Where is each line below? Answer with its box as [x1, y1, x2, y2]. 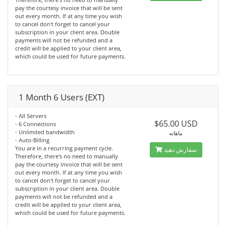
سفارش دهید [163, 145, 197, 154]
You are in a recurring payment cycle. [15, 144, 113, 152]
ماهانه [169, 129, 183, 137]
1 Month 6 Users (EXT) [19, 91, 104, 103]
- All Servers [15, 112, 46, 120]
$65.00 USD [154, 118, 198, 129]
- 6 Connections [15, 120, 56, 128]
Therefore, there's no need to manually [15, 152, 118, 160]
